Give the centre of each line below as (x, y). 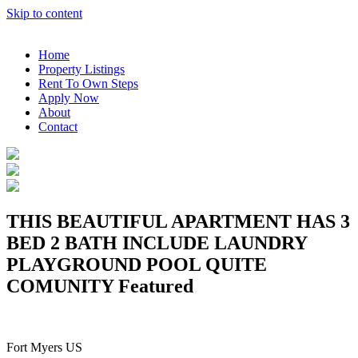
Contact (58, 127)
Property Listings (82, 69)
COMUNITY (62, 286)
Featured (156, 286)
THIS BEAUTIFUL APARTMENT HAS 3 (178, 221)
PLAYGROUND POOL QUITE (137, 264)
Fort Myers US (44, 347)
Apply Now (69, 98)
